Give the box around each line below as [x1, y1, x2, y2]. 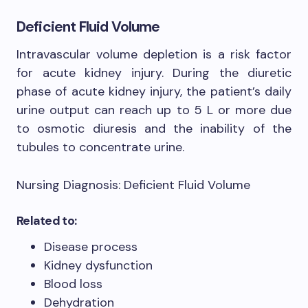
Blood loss [44, 275, 102, 292]
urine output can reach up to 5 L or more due [16, 101, 291, 118]
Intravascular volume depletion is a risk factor [16, 45, 291, 63]
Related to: [16, 212, 77, 229]
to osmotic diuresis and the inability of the [16, 120, 291, 137]
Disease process [44, 238, 137, 255]
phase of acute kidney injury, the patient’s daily [16, 82, 291, 100]
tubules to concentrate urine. [16, 138, 184, 155]
